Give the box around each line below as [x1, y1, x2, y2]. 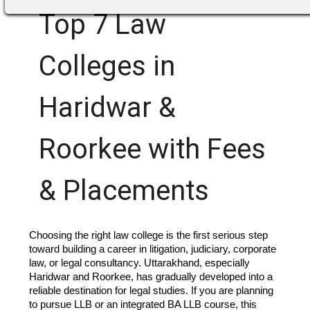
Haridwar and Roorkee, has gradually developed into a [28, 271, 273, 282]
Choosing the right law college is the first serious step [28, 229, 268, 241]
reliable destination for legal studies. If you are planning [28, 284, 273, 296]
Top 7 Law [38, 8, 166, 41]
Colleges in [38, 49, 175, 82]
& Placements [38, 174, 209, 207]
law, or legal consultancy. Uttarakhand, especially [28, 257, 250, 268]
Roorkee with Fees [38, 132, 266, 165]
